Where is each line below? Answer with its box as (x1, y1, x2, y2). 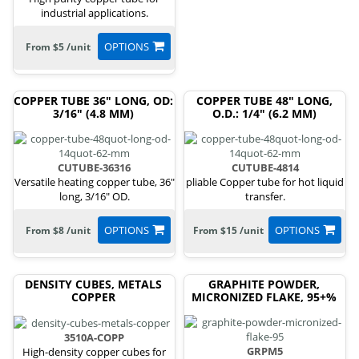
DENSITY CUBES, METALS (25, 276, 162, 292)
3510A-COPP (64, 330, 124, 345)
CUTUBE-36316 (58, 159, 131, 175)
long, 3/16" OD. (58, 188, 130, 204)
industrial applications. (40, 5, 148, 20)
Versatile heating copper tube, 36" (14, 174, 175, 189)
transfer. (244, 188, 285, 204)
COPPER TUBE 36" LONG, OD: (14, 92, 173, 108)
